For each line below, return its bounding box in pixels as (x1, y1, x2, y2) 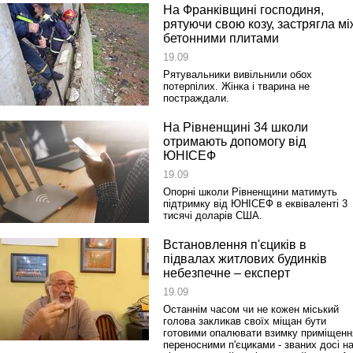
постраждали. (163, 92, 229, 104)
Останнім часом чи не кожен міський (163, 303, 339, 315)
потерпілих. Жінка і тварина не (163, 80, 310, 92)
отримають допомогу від (163, 135, 306, 148)
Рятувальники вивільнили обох (163, 69, 312, 80)
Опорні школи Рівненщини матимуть (163, 186, 337, 198)
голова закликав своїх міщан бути (163, 315, 326, 327)
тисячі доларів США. (163, 210, 262, 221)
